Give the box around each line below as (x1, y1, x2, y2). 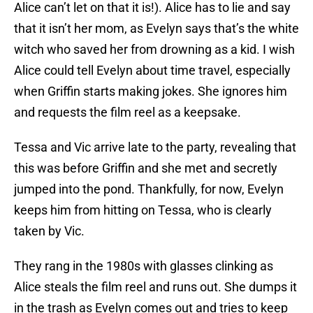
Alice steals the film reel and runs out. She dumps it (14, 279, 297, 295)
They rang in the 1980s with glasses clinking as (14, 259, 273, 274)
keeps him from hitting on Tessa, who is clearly (14, 203, 272, 218)
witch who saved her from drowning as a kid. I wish (14, 42, 295, 57)
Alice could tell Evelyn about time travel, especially (14, 63, 291, 78)
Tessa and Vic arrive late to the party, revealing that (14, 140, 296, 155)
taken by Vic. (14, 224, 87, 239)
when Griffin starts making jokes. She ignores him (14, 84, 287, 99)
